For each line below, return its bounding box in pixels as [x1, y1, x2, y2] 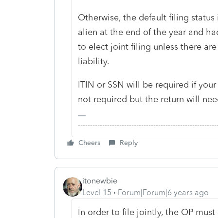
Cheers [78, 138, 100, 147]
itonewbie [82, 176, 117, 185]
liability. [77, 55, 109, 67]
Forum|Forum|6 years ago [118, 187, 209, 197]
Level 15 [82, 187, 111, 197]
